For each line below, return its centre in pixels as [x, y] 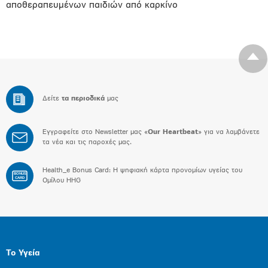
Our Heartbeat [173, 132]
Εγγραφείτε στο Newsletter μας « [95, 132]
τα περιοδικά [83, 99]
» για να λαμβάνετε [229, 132]
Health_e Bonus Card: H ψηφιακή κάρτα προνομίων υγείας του [142, 170]
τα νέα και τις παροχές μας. [87, 142]
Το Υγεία [23, 253]
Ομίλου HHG [62, 181]
